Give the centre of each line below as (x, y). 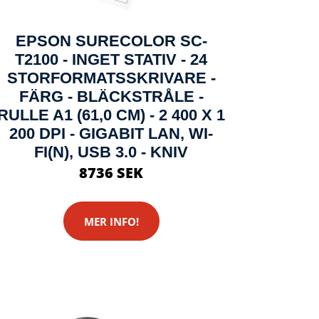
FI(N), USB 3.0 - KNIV (111, 152)
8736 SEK (111, 173)
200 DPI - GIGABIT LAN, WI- (111, 134)
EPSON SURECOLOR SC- (111, 41)
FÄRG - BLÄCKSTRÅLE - (111, 96)
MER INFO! (111, 221)
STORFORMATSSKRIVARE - (111, 78)
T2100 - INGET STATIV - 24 (111, 59)
